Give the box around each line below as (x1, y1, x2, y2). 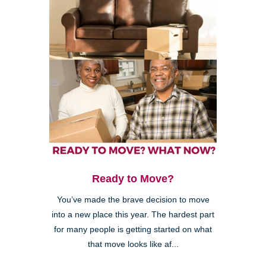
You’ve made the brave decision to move (56, 195, 210, 205)
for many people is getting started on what (54, 225, 212, 235)
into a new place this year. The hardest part (52, 210, 214, 220)
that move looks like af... (87, 240, 179, 249)
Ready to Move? (92, 173, 174, 185)
